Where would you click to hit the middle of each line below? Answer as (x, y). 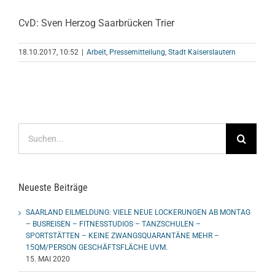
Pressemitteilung (137, 52)
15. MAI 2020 (48, 259)
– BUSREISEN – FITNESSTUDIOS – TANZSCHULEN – (113, 224)
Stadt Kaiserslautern (202, 52)
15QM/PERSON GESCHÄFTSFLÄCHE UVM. (97, 247)
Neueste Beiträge (53, 188)
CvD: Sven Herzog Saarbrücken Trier (96, 23)
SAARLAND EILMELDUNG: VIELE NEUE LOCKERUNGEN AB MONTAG (138, 212)
